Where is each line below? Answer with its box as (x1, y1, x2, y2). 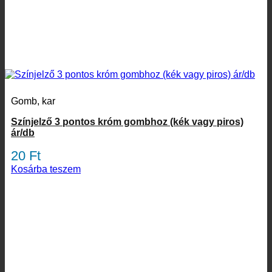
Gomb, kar (11, 96, 55, 106)
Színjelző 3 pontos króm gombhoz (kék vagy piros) (11, 117, 243, 127)
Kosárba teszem (11, 164, 81, 174)
